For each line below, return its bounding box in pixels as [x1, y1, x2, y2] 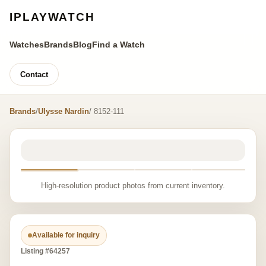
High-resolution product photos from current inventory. [41, 181, 225, 190]
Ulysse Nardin [38, 107, 89, 116]
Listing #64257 [21, 247, 70, 255]
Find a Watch [92, 40, 145, 49]
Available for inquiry [32, 231, 100, 239]
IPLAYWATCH [9, 11, 95, 23]
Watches [9, 40, 44, 49]
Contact [20, 69, 48, 79]
